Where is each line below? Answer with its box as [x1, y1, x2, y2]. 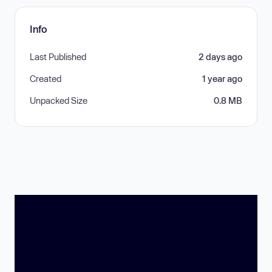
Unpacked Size [30, 95, 87, 106]
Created [30, 73, 61, 84]
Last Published [30, 52, 86, 63]
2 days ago [199, 52, 242, 63]
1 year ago [202, 73, 242, 84]
